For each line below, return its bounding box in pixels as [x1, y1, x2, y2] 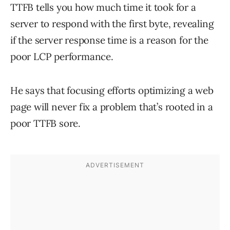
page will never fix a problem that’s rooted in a [10, 101, 213, 113]
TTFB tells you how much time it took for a [10, 1, 196, 14]
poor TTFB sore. [10, 117, 81, 130]
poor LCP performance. [10, 50, 113, 63]
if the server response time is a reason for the [10, 34, 208, 47]
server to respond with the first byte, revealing [10, 17, 214, 30]
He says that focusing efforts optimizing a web [10, 84, 214, 97]
